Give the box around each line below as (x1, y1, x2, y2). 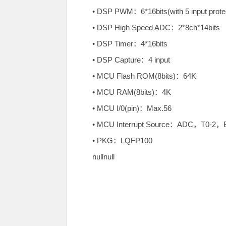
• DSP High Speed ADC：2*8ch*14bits (92, 23, 220, 32)
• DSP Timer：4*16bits (92, 39, 167, 48)
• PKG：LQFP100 (92, 136, 152, 145)
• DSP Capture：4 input (92, 55, 170, 64)
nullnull (92, 152, 115, 161)
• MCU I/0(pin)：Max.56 (92, 104, 172, 112)
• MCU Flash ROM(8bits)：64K (92, 72, 196, 80)
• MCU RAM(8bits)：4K (92, 88, 171, 96)
